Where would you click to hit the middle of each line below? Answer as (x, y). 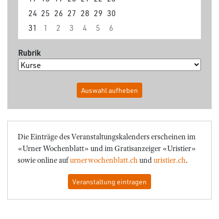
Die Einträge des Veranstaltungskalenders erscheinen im (107, 137)
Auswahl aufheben (109, 90)
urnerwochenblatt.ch (104, 160)
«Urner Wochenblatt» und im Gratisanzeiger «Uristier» (107, 148)
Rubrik (30, 53)
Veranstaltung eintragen (109, 181)
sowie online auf (44, 160)
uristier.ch (170, 160)
